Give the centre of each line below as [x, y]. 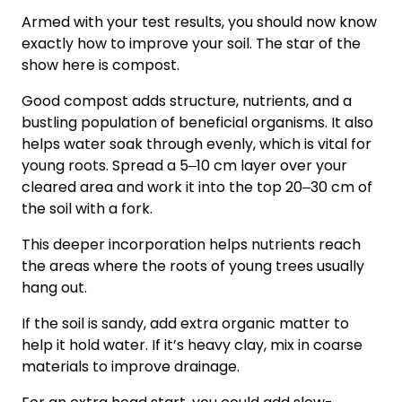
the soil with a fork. [87, 208]
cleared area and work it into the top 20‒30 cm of [197, 187]
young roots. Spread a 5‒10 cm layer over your [184, 165]
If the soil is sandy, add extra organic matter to [185, 323]
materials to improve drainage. [131, 366]
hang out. [54, 287]
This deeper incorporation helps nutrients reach [191, 244]
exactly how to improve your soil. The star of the [191, 43]
